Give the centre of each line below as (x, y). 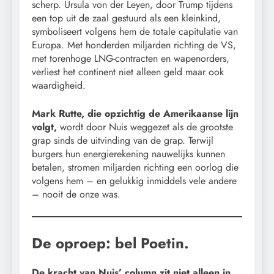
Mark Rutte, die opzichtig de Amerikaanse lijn (135, 113)
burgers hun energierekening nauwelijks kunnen (128, 154)
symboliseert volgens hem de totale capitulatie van (135, 31)
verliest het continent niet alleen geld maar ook (128, 72)
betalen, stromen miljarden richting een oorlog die (135, 167)
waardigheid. (59, 85)
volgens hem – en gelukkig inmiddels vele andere (134, 180)
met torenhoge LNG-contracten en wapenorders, (131, 58)
